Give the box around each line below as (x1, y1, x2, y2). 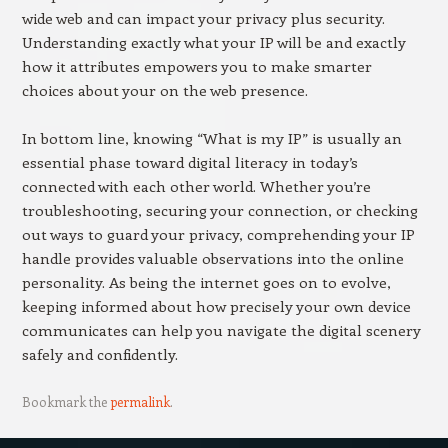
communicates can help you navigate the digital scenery (21, 320, 421, 340)
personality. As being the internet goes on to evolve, (21, 272, 391, 292)
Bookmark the (21, 393, 110, 410)
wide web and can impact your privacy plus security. (21, 8, 385, 28)
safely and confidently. (21, 344, 178, 364)
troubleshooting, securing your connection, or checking (21, 200, 418, 220)
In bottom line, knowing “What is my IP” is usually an (21, 128, 402, 148)
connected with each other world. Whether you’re (21, 176, 371, 196)
